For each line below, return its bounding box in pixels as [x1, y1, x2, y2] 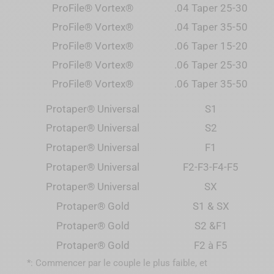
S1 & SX [192, 200, 229, 212]
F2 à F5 [194, 239, 228, 251]
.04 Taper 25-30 [174, 2, 248, 14]
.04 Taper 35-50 [174, 21, 248, 33]
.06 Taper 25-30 [174, 59, 248, 71]
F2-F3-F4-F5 [183, 161, 239, 173]
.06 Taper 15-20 [174, 40, 248, 52]
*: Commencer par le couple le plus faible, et [26, 257, 207, 268]
